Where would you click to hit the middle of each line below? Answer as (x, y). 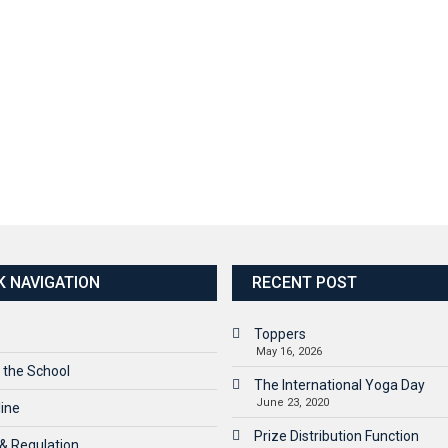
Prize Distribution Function (336, 435)
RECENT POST (304, 282)
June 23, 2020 (292, 402)
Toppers (279, 333)
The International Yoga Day (339, 384)
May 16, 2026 (288, 351)
